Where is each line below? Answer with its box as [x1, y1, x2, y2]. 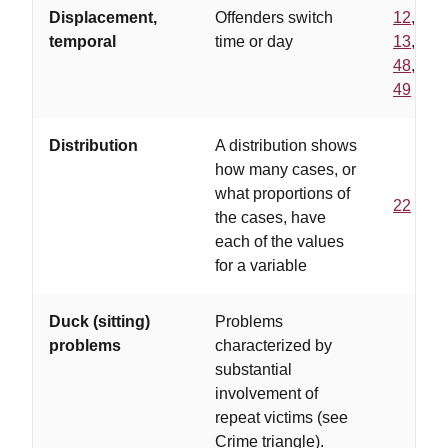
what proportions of [215, 185, 350, 202]
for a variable [215, 257, 307, 274]
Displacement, [49, 9, 157, 26]
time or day [215, 33, 293, 50]
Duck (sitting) [49, 313, 150, 330]
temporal [49, 33, 116, 50]
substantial [215, 361, 292, 378]
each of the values [215, 233, 344, 250]
